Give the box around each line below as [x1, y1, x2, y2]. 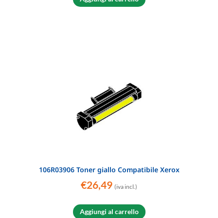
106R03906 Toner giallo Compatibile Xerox [38, 165, 180, 175]
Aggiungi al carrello [79, 207, 139, 216]
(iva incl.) [114, 183, 137, 191]
